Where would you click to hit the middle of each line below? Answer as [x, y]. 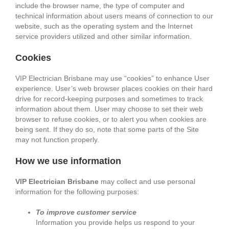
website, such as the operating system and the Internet [104, 26]
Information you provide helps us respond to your [115, 223]
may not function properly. [57, 140]
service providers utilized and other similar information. [104, 37]
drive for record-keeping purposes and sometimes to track [109, 99]
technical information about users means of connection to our [114, 16]
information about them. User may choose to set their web [109, 109]
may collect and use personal [148, 182]
